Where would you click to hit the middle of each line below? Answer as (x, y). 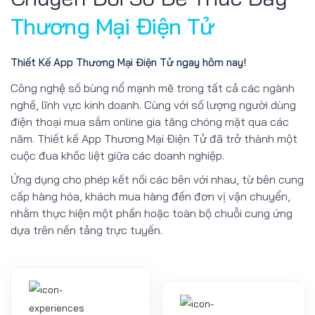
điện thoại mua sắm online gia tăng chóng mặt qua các (150, 121)
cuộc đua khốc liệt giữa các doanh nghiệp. (117, 155)
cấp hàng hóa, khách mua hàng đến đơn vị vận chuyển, (150, 196)
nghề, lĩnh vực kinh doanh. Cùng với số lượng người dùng (153, 104)
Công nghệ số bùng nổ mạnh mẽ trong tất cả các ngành (153, 88)
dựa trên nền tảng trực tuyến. (86, 230)
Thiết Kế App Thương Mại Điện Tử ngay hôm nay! (128, 63)
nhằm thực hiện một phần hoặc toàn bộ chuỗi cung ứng (152, 213)
